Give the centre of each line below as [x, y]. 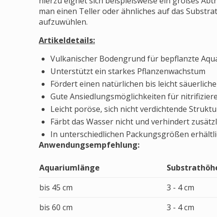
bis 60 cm [56, 207]
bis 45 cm [56, 187]
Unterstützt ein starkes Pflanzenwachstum [128, 71]
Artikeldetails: [67, 40]
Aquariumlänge [70, 168]
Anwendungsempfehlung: [89, 145]
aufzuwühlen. [63, 22]
